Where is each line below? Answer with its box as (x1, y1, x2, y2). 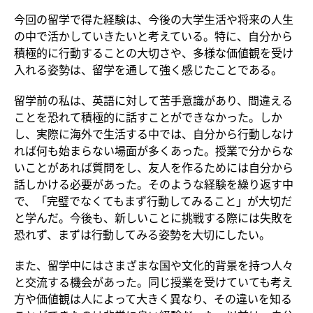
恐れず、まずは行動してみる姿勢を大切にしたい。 (14, 225, 270, 242)
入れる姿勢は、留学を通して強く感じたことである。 (14, 60, 282, 78)
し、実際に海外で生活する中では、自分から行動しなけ (14, 124, 293, 142)
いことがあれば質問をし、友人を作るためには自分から (14, 158, 293, 175)
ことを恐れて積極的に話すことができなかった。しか (14, 108, 282, 125)
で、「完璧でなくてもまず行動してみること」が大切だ (14, 191, 292, 209)
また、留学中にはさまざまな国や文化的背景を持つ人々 (14, 256, 293, 273)
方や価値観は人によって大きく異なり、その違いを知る (14, 289, 292, 307)
